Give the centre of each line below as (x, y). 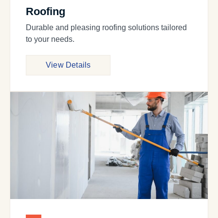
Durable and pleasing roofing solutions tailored (106, 28)
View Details (68, 65)
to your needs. (50, 39)
